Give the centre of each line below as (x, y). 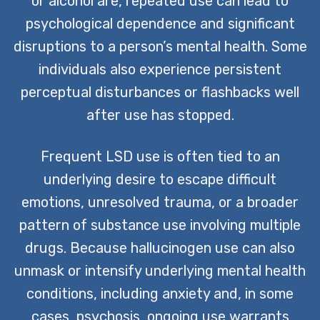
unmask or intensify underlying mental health (160, 270)
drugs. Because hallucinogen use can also (160, 247)
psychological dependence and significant (160, 23)
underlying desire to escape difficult (160, 179)
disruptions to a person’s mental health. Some (160, 46)
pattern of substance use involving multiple (160, 225)
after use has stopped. (160, 115)
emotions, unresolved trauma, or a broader (160, 202)
